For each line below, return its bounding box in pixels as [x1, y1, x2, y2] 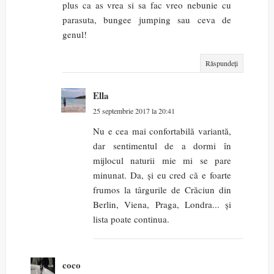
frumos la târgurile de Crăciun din [93, 183, 231, 196]
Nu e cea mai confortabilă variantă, [93, 125, 231, 138]
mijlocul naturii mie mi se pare [93, 154, 231, 167]
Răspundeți [206, 58, 238, 68]
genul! [62, 28, 87, 41]
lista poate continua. [93, 213, 169, 226]
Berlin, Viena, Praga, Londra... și [93, 198, 231, 211]
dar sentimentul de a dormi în [93, 139, 231, 152]
